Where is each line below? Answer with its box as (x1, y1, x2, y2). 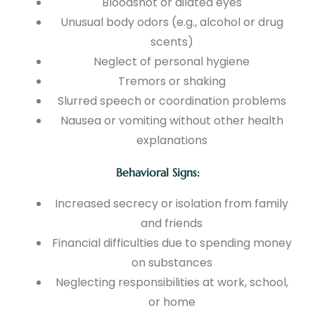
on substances (131, 255, 212, 271)
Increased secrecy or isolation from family (55, 195, 288, 212)
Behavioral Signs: (115, 165, 200, 180)
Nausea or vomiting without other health (60, 112, 283, 129)
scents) (150, 34, 193, 51)
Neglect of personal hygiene (94, 53, 250, 70)
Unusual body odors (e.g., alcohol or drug (60, 14, 283, 31)
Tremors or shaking (117, 73, 226, 90)
